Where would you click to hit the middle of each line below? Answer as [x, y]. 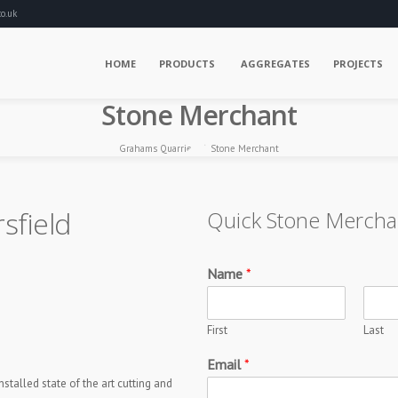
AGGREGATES [274, 64]
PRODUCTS [187, 64]
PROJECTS [358, 64]
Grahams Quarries [158, 148]
